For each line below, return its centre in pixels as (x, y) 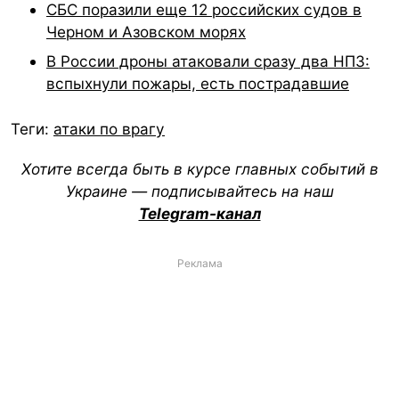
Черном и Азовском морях (146, 31)
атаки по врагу (109, 129)
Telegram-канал (199, 213)
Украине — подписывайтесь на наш (199, 191)
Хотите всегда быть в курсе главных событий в (199, 168)
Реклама (199, 263)
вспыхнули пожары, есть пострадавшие (198, 83)
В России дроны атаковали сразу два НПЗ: (208, 61)
